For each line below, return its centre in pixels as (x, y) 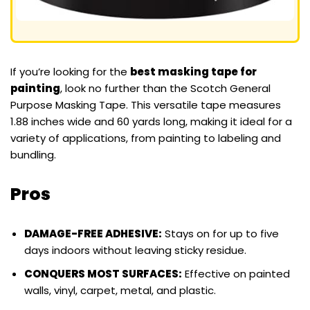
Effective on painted (236, 274)
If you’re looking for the (70, 72)
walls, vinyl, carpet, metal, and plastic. (120, 291)
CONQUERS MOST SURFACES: (103, 274)
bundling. (33, 155)
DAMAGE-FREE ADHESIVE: (93, 234)
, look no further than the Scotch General (165, 89)
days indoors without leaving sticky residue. (135, 250)
